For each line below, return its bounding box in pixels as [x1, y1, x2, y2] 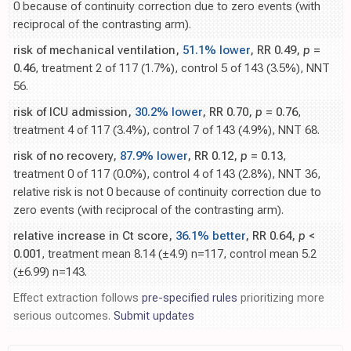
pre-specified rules [142, 291, 237, 306]
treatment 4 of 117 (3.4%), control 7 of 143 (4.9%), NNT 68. [13, 123, 320, 138]
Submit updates [114, 309, 194, 324]
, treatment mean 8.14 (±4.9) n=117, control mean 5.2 [42, 247, 317, 262]
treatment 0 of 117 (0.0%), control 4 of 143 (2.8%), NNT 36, [13, 167, 320, 182]
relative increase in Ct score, [13, 229, 175, 244]
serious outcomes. [13, 309, 114, 324]
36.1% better [175, 229, 245, 244]
